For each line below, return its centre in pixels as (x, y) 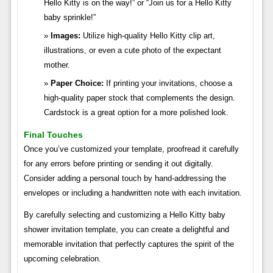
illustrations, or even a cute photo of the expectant (132, 50)
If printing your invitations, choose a (168, 83)
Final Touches (53, 134)
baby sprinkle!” (69, 17)
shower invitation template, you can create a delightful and (126, 229)
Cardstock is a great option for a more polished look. (136, 112)
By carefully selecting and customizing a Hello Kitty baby (124, 214)
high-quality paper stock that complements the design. (139, 97)
